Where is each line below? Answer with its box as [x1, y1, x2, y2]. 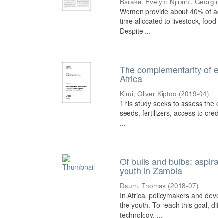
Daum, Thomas [120, 181, 166, 191]
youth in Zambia [120, 164, 182, 177]
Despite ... [120, 26, 151, 36]
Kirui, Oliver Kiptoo [120, 89, 177, 99]
